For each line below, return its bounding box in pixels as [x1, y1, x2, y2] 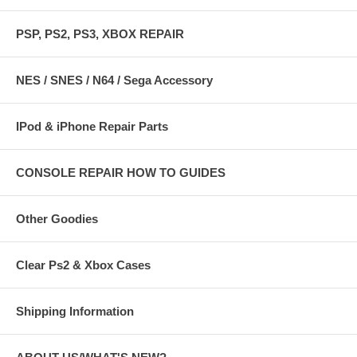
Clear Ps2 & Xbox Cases [16, 258, 151, 273]
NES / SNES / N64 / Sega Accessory [16, 73, 213, 88]
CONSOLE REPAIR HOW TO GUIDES [16, 166, 226, 180]
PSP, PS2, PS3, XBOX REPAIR [16, 27, 184, 41]
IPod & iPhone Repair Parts [16, 120, 168, 134]
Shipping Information [16, 304, 134, 319]
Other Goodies [16, 212, 98, 226]
